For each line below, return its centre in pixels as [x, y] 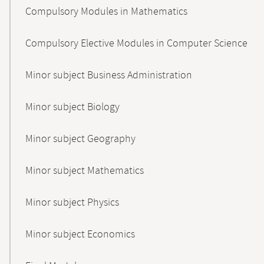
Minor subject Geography [80, 139]
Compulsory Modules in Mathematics [106, 12]
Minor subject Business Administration [109, 75]
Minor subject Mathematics [85, 171]
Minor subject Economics [80, 235]
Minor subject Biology [72, 107]
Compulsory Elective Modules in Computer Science [136, 44]
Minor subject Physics [72, 203]
